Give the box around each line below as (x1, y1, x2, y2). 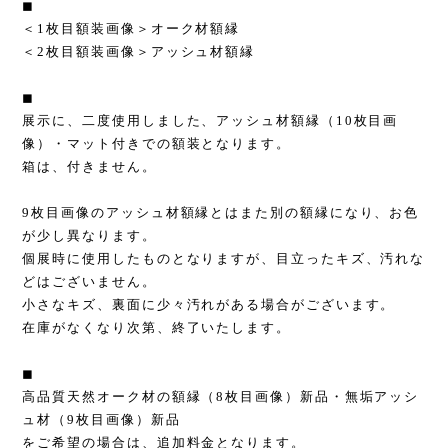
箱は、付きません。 (22, 159, 157, 175)
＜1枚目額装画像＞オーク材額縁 (22, 21, 241, 37)
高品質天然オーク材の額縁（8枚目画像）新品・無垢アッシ (22, 389, 420, 405)
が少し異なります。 (22, 228, 157, 244)
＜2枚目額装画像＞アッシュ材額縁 (22, 44, 256, 60)
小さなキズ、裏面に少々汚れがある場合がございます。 (22, 297, 396, 313)
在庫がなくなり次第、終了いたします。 (22, 320, 291, 336)
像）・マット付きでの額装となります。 (22, 136, 291, 152)
